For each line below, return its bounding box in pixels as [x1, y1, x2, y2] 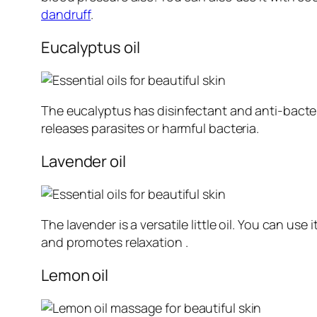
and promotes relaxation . [41, 234, 188, 251]
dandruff [41, 6, 91, 23]
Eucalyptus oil [41, 37, 140, 59]
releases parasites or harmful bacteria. [41, 120, 260, 137]
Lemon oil [41, 265, 109, 287]
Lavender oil [41, 151, 126, 173]
